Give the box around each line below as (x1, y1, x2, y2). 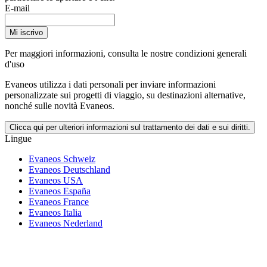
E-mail (5, 3, 30, 14)
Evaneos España (29, 186, 91, 197)
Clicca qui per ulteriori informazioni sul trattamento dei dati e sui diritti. (10, 123, 250, 132)
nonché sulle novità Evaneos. (5, 101, 114, 111)
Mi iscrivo (10, 28, 43, 38)
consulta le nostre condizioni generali (108, 48, 247, 59)
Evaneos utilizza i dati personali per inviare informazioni (5, 79, 216, 90)
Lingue (5, 133, 32, 144)
